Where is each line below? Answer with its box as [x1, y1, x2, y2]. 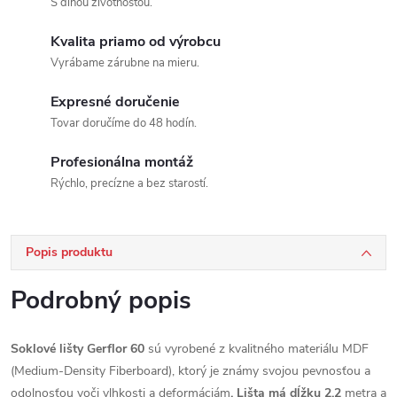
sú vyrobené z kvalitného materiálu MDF [144, 340, 369, 357]
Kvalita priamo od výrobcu [51, 32, 221, 51]
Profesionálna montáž [51, 152, 193, 172]
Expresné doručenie [51, 92, 180, 112]
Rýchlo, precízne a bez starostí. [51, 175, 208, 191]
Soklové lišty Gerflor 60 [11, 340, 144, 357]
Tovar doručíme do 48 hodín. [51, 115, 197, 131]
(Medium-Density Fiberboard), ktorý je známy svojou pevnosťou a [11, 362, 370, 379]
